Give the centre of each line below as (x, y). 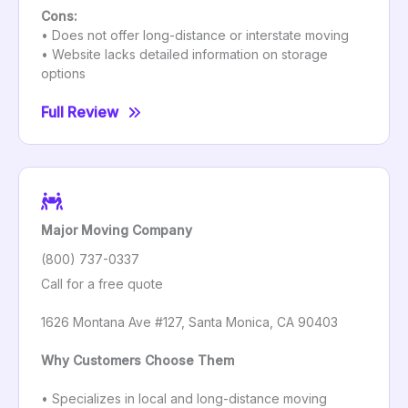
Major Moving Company (117, 229)
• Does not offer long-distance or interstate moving (195, 36)
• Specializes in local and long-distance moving (184, 398)
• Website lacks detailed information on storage (184, 55)
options (63, 74)
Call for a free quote (102, 283)
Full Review (80, 112)
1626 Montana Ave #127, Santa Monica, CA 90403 (189, 321)
